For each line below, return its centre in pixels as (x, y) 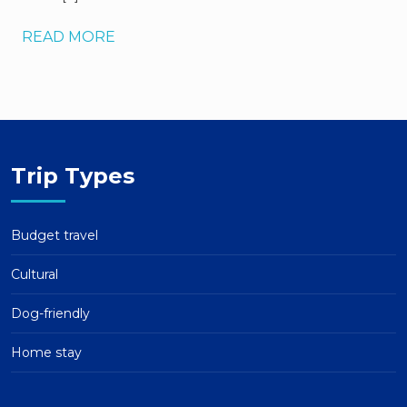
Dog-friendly (50, 313)
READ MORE (69, 37)
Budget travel (55, 235)
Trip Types (73, 176)
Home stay (46, 352)
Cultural (35, 274)
